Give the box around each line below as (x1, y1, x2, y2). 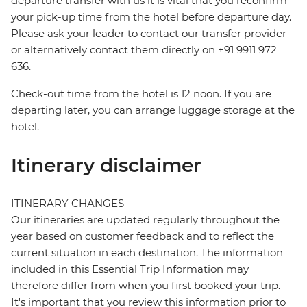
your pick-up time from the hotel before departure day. (11, 10, 291, 24)
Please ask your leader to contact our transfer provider (11, 27, 286, 40)
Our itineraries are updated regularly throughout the (11, 213, 280, 227)
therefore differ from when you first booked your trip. (11, 279, 280, 293)
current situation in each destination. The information (11, 246, 283, 260)
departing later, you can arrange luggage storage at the (11, 103, 295, 117)
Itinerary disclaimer (11, 153, 201, 177)
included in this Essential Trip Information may (11, 262, 249, 276)
